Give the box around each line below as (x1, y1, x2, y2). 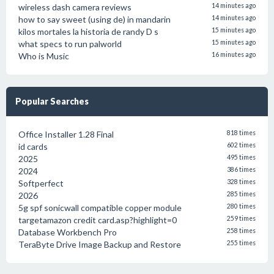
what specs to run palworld (18, 39, 122, 49)
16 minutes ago (212, 51, 256, 58)
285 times (227, 190, 256, 198)
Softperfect (18, 178, 64, 188)
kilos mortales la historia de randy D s (18, 26, 158, 37)
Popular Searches (15, 96, 89, 106)
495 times (227, 154, 256, 161)
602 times (227, 141, 256, 149)
